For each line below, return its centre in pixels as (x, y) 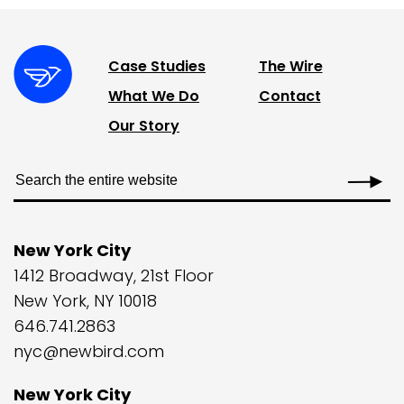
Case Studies (157, 67)
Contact (289, 96)
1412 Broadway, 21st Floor (114, 276)
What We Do (154, 96)
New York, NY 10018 (85, 301)
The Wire (290, 67)
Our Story (144, 126)
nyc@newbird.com (89, 352)
